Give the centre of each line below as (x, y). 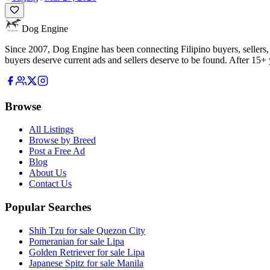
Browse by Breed (62, 140)
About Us (48, 173)
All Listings (51, 130)
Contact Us (50, 184)
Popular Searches (48, 207)
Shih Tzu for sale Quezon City (87, 230)
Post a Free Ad (57, 151)
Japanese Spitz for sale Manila (86, 263)
